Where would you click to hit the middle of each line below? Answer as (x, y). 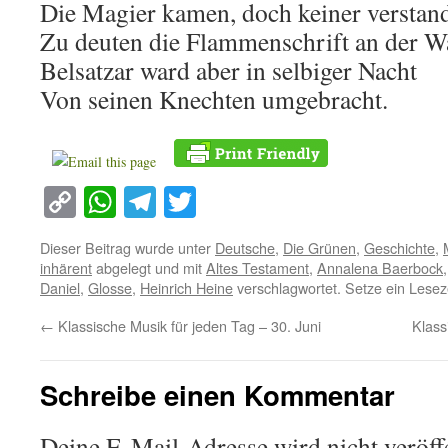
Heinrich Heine (186, 288)
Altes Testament (257, 268)
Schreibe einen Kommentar (217, 395)
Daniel (60, 288)
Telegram (216, 202)
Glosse (110, 288)
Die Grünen (319, 248)
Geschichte (399, 248)
